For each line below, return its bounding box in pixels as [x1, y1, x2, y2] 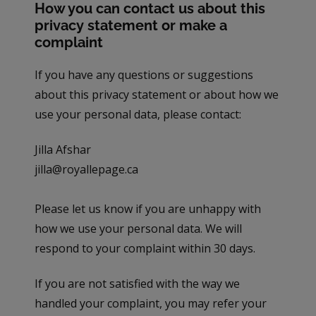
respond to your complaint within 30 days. [35, 241, 256, 257]
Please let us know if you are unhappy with [35, 201, 262, 217]
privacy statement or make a [35, 17, 228, 35]
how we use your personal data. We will [35, 221, 243, 237]
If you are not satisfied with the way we [35, 276, 241, 292]
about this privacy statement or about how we [35, 87, 279, 103]
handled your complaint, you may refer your [35, 296, 267, 312]
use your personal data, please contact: [35, 107, 242, 123]
